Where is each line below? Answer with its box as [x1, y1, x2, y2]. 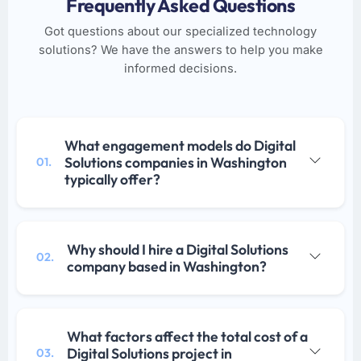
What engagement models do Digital [64, 135, 296, 155]
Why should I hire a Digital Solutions [67, 239, 288, 259]
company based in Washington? [67, 256, 267, 276]
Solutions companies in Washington [64, 152, 287, 172]
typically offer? [64, 169, 160, 189]
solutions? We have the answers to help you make [38, 42, 323, 57]
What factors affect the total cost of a [67, 326, 308, 346]
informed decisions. [124, 60, 237, 76]
